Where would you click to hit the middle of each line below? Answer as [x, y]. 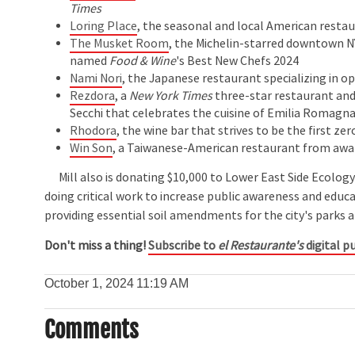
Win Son [92, 148]
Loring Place [104, 26]
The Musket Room [120, 43]
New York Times [171, 95]
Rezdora [93, 95]
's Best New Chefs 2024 [239, 61]
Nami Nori [96, 78]
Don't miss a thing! [97, 246]
